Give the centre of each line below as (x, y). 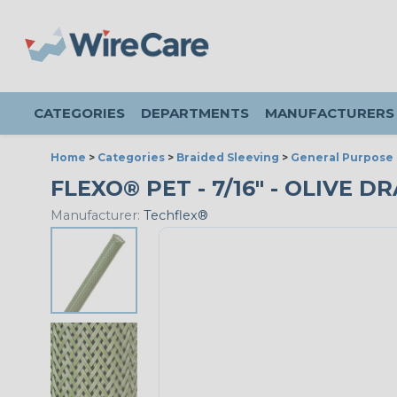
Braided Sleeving (228, 157)
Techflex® (174, 216)
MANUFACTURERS (330, 113)
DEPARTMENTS (195, 113)
